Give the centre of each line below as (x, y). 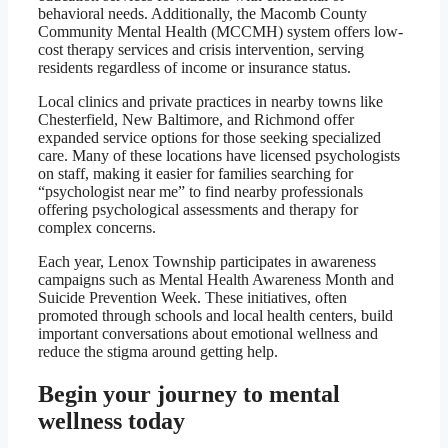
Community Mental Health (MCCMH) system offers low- (220, 32)
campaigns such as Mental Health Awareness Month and (216, 280)
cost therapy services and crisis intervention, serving (201, 50)
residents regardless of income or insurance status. (194, 68)
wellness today (111, 421)
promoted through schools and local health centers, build (215, 316)
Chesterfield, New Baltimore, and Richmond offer (196, 120)
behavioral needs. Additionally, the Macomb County (202, 14)
